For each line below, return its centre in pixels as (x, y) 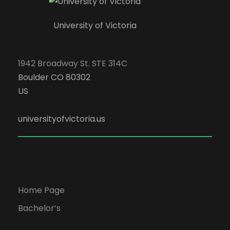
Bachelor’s (39, 208)
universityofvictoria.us (62, 119)
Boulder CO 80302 (54, 77)
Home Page (41, 190)
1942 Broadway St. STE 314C (73, 63)
